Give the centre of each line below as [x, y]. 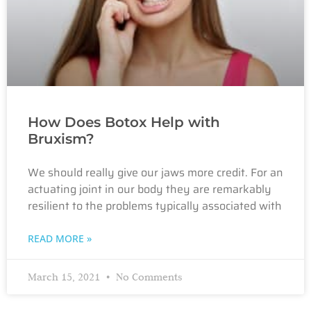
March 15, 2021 [65, 277]
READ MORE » [60, 238]
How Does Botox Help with [124, 122]
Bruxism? [61, 138]
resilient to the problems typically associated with [155, 205]
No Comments [148, 277]
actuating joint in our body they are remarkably [150, 189]
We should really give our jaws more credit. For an [155, 172]
